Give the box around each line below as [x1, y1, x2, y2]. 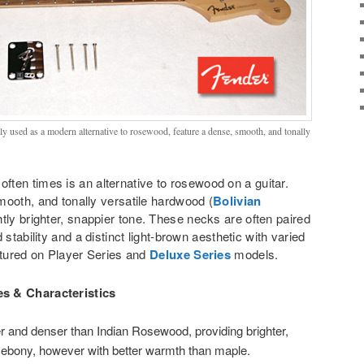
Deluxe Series [149, 245, 232, 264]
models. [231, 245, 282, 263]
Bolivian [213, 192, 262, 210]
